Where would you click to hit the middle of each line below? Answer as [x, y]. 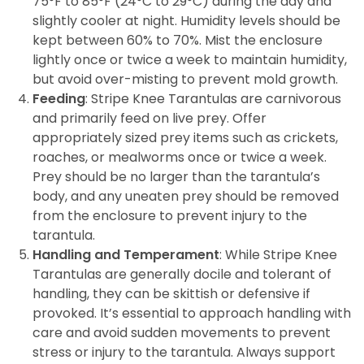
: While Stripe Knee [278, 255]
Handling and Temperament [126, 255]
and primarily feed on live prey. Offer [149, 118]
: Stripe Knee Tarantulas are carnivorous [213, 99]
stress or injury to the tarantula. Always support [184, 352]
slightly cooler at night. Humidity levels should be [186, 21]
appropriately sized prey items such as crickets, [185, 138]
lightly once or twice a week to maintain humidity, [190, 60]
